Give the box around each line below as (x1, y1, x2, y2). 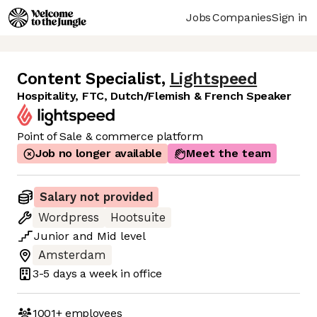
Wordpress (38, 211, 99, 225)
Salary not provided (40, 190, 153, 204)
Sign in (272, 10, 307, 24)
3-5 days (33, 266, 77, 280)
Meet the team (185, 146, 271, 161)
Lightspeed (169, 69, 258, 89)
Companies (212, 10, 272, 24)
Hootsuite (110, 211, 166, 225)
